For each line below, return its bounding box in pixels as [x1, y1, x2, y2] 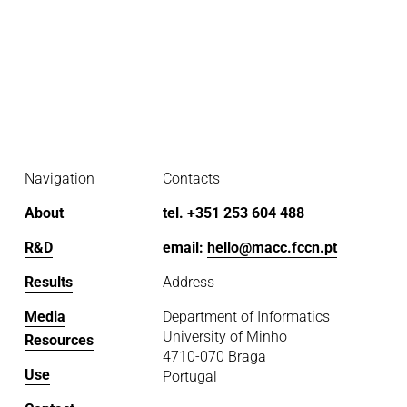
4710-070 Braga [162, 348, 266, 366]
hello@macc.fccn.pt [206, 239, 337, 257]
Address [162, 273, 214, 292]
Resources [24, 332, 94, 350]
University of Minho [162, 328, 287, 346]
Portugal [162, 368, 217, 386]
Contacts [162, 170, 220, 188]
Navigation [24, 170, 94, 188]
